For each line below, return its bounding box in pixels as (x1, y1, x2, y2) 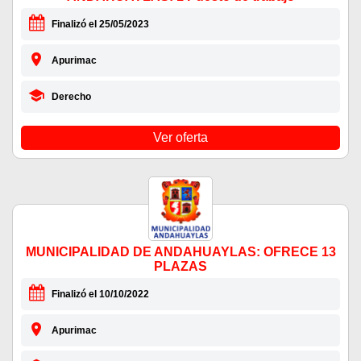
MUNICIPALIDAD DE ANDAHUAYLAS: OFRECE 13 (25, 245, 336, 259)
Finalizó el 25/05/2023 (51, 19, 149, 31)
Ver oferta (153, 131, 208, 145)
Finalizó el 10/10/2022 (51, 288, 149, 301)
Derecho (51, 91, 91, 103)
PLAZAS (154, 259, 207, 274)
